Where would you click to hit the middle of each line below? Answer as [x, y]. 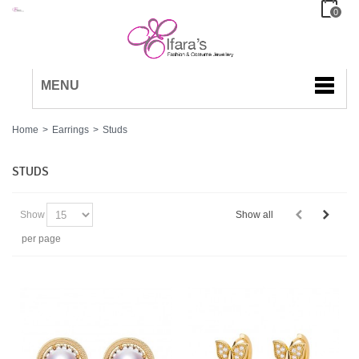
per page [41, 239]
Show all [254, 215]
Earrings [71, 130]
